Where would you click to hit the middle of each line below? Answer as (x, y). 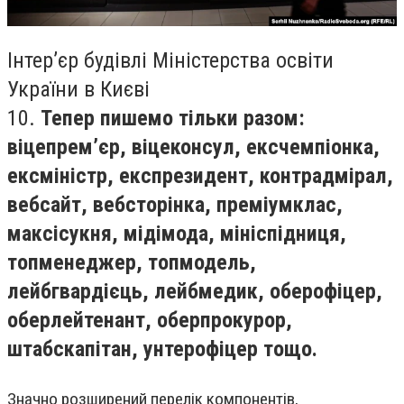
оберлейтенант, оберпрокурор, (150, 321)
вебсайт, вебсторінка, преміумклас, (175, 205)
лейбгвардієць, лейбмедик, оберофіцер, (195, 292)
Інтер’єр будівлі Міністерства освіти (170, 61)
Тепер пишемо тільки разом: (173, 119)
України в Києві (78, 90)
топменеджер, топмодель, (132, 263)
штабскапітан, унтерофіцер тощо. (162, 349)
